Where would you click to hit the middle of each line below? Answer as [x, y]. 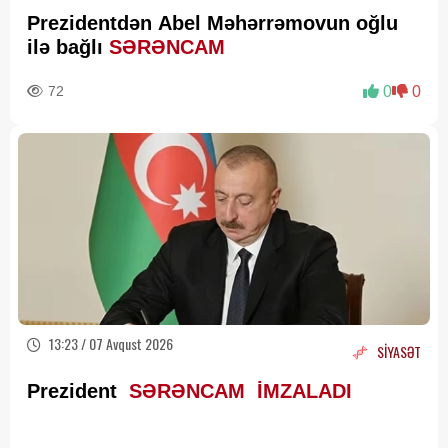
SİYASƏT [399, 351]
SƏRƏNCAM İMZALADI [237, 391]
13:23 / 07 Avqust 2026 [109, 343]
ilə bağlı [68, 47]
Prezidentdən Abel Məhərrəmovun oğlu [212, 23]
